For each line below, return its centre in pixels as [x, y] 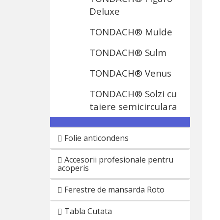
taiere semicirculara [133, 106]
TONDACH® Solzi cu [133, 94]
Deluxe [105, 11]
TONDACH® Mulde [131, 32]
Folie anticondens [96, 138]
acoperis [73, 168]
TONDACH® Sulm [128, 52]
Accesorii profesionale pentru [118, 160]
